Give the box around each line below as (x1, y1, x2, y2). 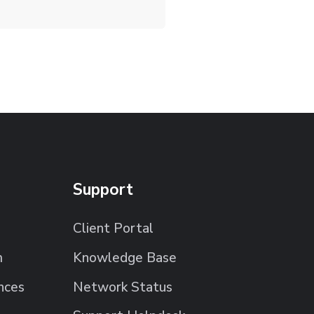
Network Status (73, 278, 173, 296)
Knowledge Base (73, 248, 177, 267)
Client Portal (73, 219, 154, 238)
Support (73, 178, 134, 200)
